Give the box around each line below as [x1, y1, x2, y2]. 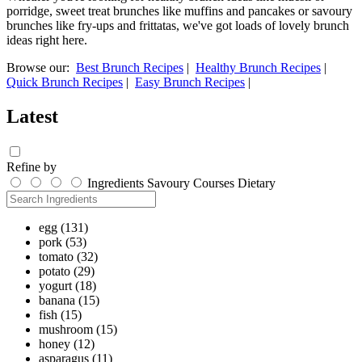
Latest [6, 106, 58, 128]
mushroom [39, 322, 93, 337]
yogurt [39, 279, 72, 293]
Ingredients [87, 176, 144, 191]
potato [39, 264, 70, 279]
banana [39, 293, 75, 308]
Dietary [238, 176, 276, 191]
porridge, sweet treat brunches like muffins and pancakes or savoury [6, 4, 352, 19]
